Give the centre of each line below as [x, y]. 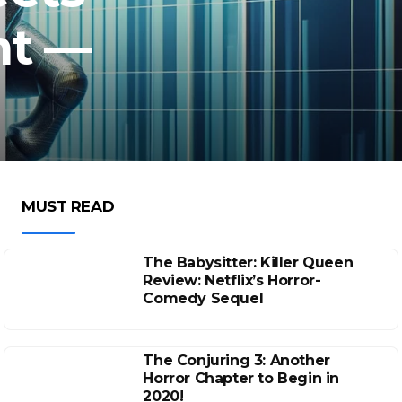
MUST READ [68, 206]
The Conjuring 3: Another [236, 360]
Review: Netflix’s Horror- [232, 280]
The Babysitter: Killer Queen [248, 262]
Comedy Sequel [203, 298]
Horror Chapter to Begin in [241, 378]
